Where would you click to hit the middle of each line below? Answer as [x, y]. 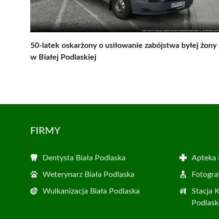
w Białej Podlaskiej [63, 57]
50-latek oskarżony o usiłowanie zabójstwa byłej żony [123, 46]
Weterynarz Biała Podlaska [88, 175]
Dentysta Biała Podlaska [84, 158]
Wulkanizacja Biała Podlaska [91, 191]
